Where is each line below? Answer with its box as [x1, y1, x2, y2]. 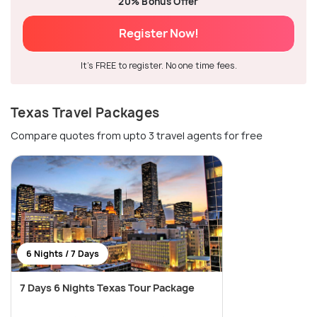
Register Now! [118, 25, 199, 41]
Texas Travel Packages [11, 103, 160, 122]
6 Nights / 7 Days [26, 247, 99, 260]
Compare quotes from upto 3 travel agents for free [11, 128, 263, 142]
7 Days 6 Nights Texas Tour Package [20, 280, 195, 294]
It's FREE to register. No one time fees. [80, 59, 237, 71]
